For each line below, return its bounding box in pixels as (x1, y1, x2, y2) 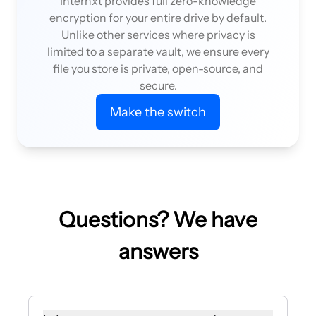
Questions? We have (59, 206, 257, 233)
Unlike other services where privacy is (61, 27, 255, 42)
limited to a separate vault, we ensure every (47, 44, 269, 59)
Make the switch (110, 104, 206, 120)
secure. (139, 78, 177, 92)
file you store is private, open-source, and (53, 61, 263, 75)
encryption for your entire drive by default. (49, 10, 267, 25)
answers (118, 238, 198, 265)
